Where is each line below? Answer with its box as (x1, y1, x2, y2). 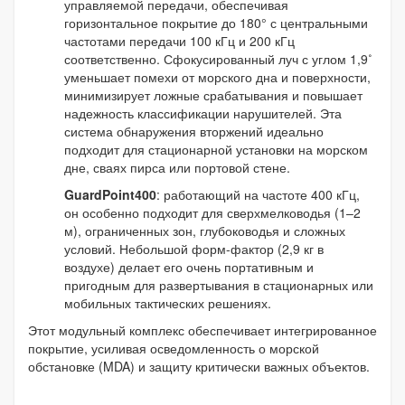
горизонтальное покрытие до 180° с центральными (64, 13, 368, 32)
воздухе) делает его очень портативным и (64, 257, 314, 276)
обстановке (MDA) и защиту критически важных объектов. (28, 356, 370, 375)
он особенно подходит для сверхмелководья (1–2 (64, 202, 361, 221)
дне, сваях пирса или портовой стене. (64, 157, 290, 176)
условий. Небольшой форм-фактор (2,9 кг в (64, 239, 324, 258)
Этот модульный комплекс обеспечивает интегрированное (28, 320, 377, 339)
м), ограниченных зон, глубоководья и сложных (64, 221, 345, 240)
